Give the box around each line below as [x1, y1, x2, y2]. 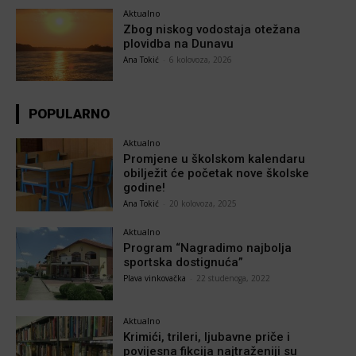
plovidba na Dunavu [123, 36, 234, 51]
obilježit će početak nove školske [123, 166, 310, 181]
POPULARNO [29, 106, 110, 122]
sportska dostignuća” [123, 255, 244, 270]
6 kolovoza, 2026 [169, 53, 233, 65]
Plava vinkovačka [123, 273, 187, 284]
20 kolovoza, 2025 [169, 198, 238, 210]
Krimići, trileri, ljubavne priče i [123, 329, 291, 344]
